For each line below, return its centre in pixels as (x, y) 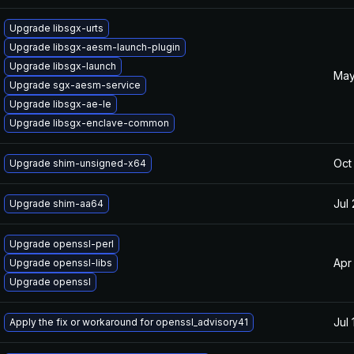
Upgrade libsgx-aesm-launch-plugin (95, 47)
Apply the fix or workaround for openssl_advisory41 (129, 322)
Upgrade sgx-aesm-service (75, 85)
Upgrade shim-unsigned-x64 (78, 163)
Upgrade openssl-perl (62, 244)
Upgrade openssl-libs (61, 263)
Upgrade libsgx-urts (56, 28)
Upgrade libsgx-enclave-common (89, 123)
